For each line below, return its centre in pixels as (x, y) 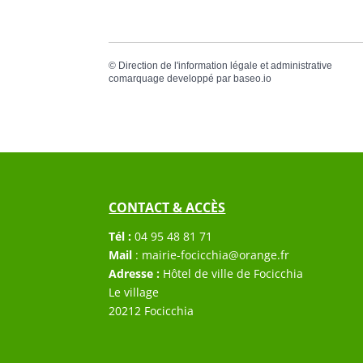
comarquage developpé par (171, 79)
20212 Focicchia (152, 311)
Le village (134, 293)
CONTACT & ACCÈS (167, 208)
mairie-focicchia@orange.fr (216, 255)
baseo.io (253, 79)
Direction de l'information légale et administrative (226, 66)
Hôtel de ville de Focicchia (232, 274)
